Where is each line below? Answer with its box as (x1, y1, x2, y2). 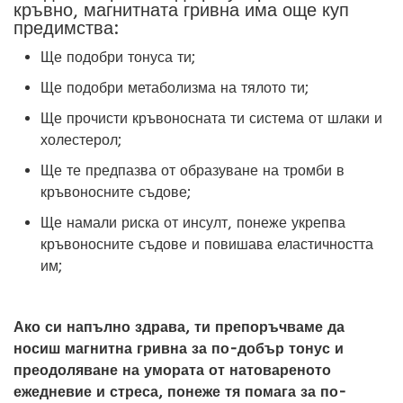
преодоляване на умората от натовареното (13, 362, 331, 379)
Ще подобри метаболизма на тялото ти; (40, 79, 309, 96)
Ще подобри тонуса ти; (40, 49, 195, 66)
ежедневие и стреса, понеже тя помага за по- (13, 383, 346, 400)
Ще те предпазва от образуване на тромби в (40, 162, 345, 179)
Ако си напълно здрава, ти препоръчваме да (13, 318, 345, 336)
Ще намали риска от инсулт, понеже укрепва (40, 214, 345, 231)
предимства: (13, 18, 120, 39)
